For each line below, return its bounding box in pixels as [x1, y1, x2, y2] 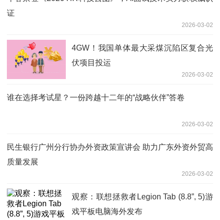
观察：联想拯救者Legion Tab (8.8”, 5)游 [72, 192, 213, 201]
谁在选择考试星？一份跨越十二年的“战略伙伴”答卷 [7, 93, 185, 102]
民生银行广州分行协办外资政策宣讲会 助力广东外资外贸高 [7, 142, 213, 151]
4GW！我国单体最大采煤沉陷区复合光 [72, 43, 213, 52]
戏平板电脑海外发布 [72, 207, 142, 216]
